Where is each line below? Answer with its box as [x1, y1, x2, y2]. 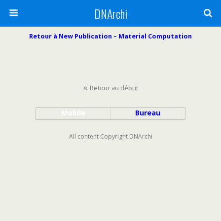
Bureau [135, 108, 161, 117]
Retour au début [89, 83, 138, 92]
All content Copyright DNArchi [69, 132, 152, 141]
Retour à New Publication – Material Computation [29, 32, 192, 40]
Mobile [61, 108, 85, 117]
